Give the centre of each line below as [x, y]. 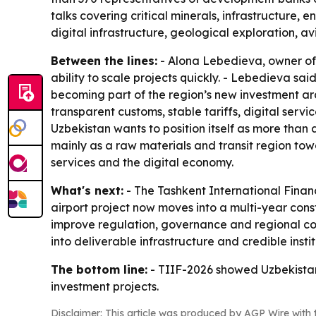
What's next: [87, 190]
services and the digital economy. [142, 162]
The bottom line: [99, 269]
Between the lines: [104, 60]
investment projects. [105, 286]
